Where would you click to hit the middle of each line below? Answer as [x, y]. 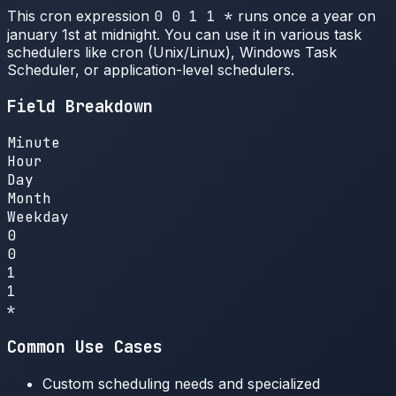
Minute [34, 143]
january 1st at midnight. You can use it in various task [184, 34]
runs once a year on [305, 15]
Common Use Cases [85, 346]
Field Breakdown [80, 106]
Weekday [38, 217]
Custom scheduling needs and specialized [181, 383]
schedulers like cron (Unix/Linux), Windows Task [172, 52]
